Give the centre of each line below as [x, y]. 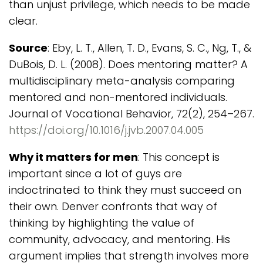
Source [28, 48]
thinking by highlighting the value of [102, 223]
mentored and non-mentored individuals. [118, 97]
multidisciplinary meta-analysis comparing [122, 81]
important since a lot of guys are [95, 173]
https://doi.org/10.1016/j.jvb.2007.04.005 [106, 130]
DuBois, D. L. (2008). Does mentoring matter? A [128, 64]
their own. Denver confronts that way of [113, 206]
